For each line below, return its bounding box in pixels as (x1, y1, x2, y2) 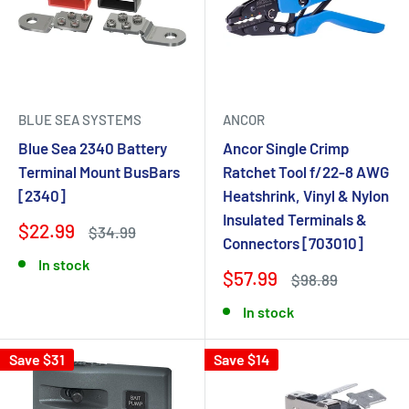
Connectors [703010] (223, 234, 363, 252)
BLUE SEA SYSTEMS (18, 111, 142, 128)
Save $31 (9, 351, 65, 368)
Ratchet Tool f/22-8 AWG (223, 163, 389, 181)
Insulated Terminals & (223, 210, 367, 228)
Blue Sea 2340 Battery (18, 139, 167, 157)
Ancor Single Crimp (223, 139, 350, 157)
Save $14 (214, 351, 269, 368)
